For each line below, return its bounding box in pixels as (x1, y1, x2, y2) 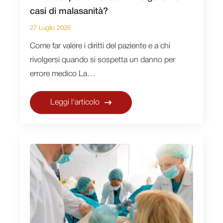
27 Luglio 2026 (30, 25, 71, 31)
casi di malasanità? (30, 7, 108, 15)
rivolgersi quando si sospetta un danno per (30, 56, 175, 64)
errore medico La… (30, 70, 95, 78)
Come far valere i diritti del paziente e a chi (30, 42, 170, 50)
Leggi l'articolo (50, 99, 100, 106)
